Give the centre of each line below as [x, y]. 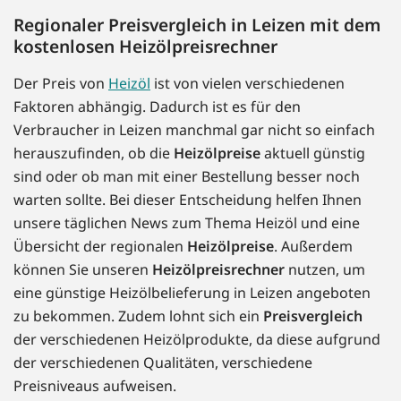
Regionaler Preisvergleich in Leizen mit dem [197, 25]
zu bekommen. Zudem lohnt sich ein [138, 316]
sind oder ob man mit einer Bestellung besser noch [187, 177]
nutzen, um [325, 270]
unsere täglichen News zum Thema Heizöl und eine [187, 223]
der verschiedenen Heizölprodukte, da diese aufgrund [197, 340]
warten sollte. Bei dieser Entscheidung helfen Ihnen [188, 200]
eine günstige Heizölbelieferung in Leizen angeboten [192, 293]
